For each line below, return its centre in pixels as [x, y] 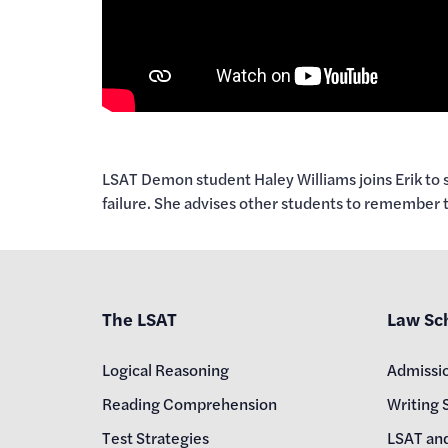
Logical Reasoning [165, 370]
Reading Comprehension [189, 404]
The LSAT [139, 319]
